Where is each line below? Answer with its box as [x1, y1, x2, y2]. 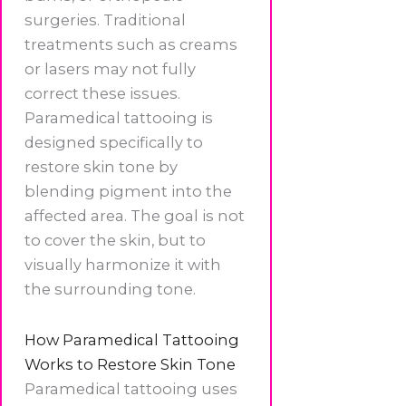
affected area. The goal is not [24, 206, 245, 225]
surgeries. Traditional [24, 10, 186, 29]
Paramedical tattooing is [24, 108, 213, 127]
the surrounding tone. [24, 279, 196, 298]
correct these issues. [24, 83, 180, 102]
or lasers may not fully [24, 59, 196, 78]
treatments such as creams [24, 34, 237, 53]
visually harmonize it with [24, 255, 221, 274]
